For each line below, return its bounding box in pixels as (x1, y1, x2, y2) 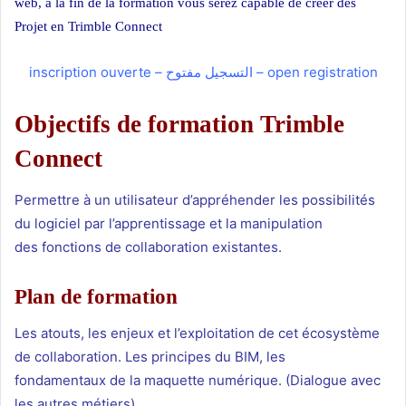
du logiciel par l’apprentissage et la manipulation (14, 214, 323, 232)
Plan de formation (14, 285, 178, 308)
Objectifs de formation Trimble (14, 111, 344, 139)
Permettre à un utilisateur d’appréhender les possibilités (14, 190, 375, 208)
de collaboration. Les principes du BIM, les (14, 348, 285, 366)
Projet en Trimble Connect (14, 19, 162, 34)
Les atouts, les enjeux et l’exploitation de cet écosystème (14, 324, 380, 343)
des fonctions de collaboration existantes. (14, 237, 282, 256)
